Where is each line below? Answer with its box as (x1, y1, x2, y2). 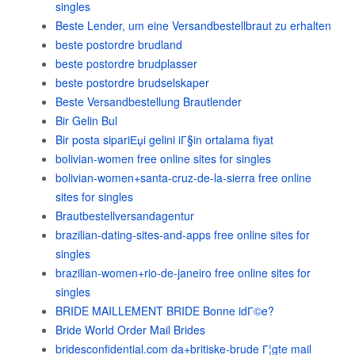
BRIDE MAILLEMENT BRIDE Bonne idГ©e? (55, 303, 274, 319)
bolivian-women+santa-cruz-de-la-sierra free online (55, 170, 311, 185)
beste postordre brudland (55, 36, 182, 52)
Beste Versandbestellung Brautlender (55, 94, 242, 109)
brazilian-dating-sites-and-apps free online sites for (55, 227, 310, 242)
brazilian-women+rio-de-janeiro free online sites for (55, 265, 311, 281)
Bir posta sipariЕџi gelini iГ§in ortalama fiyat (55, 132, 273, 147)
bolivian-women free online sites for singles (55, 151, 271, 166)
